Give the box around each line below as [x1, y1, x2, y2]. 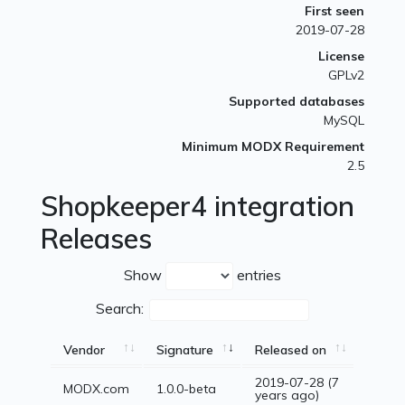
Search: [96, 299, 144, 318]
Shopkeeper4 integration [41, 189, 355, 224]
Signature [156, 342, 214, 359]
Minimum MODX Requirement [181, 138, 364, 155]
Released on [255, 342, 327, 359]
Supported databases [228, 93, 364, 110]
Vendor [63, 342, 106, 359]
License [317, 48, 364, 65]
